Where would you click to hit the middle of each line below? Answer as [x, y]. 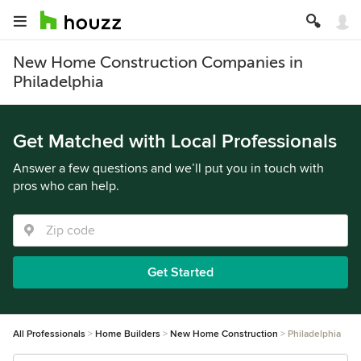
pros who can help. [66, 186]
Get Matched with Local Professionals [175, 141]
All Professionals [49, 334]
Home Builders [128, 334]
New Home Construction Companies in [158, 62]
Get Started [180, 272]
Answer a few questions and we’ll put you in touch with [168, 168]
